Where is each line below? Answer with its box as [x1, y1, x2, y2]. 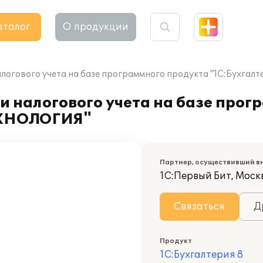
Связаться [174, 201, 225, 213]
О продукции [63, 21, 129, 33]
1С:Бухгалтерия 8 [160, 249, 243, 261]
